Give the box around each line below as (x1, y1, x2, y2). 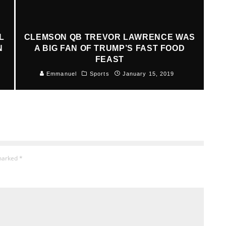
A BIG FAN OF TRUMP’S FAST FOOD (34, 43, 185, 52)
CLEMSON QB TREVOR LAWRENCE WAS (24, 32, 195, 41)
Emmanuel (44, 70, 77, 77)
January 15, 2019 (122, 70, 175, 77)
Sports (90, 70, 109, 77)
